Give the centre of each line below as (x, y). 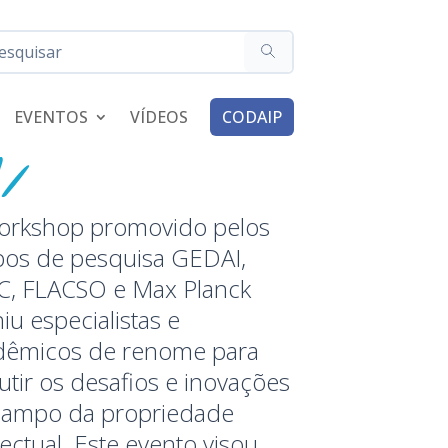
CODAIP (251, 117)
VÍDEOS (158, 117)
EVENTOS (50, 117)
